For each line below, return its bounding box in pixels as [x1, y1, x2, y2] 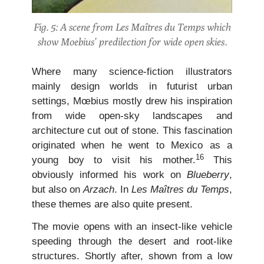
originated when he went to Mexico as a [32, 140, 232, 151]
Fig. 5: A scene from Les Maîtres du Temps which [33, 21, 231, 34]
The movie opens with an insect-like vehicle [32, 220, 232, 232]
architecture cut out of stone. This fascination [32, 125, 232, 137]
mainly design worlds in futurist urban [32, 81, 232, 93]
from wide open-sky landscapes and [32, 110, 232, 122]
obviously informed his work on [32, 169, 187, 181]
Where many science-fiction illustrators [32, 66, 232, 78]
